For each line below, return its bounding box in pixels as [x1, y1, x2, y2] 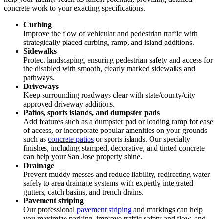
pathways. [23, 73, 55, 82]
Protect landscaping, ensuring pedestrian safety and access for [23, 56, 213, 65]
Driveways [23, 82, 59, 91]
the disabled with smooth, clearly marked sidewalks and [23, 65, 195, 73]
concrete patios [48, 135, 94, 144]
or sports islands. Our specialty [94, 135, 190, 144]
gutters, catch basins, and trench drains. [23, 188, 144, 197]
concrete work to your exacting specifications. [4, 4, 147, 13]
